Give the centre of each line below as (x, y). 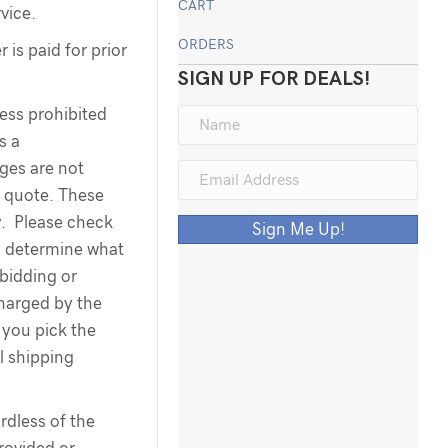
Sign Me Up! (298, 230)
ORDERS (206, 45)
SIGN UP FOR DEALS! (274, 79)
